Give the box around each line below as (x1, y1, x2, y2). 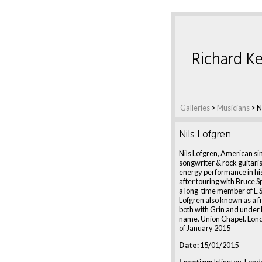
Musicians (217, 103, 250, 112)
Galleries (180, 103, 210, 112)
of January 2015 (179, 223, 230, 233)
